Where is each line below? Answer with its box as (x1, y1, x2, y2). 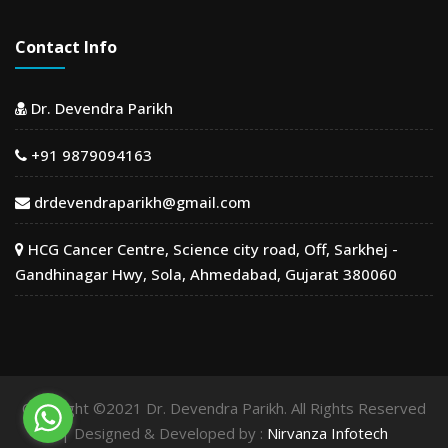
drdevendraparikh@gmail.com (30, 192, 251, 213)
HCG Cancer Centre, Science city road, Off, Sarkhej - (24, 239, 398, 260)
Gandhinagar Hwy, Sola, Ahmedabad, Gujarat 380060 (15, 264, 397, 285)
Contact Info (15, 36, 117, 59)
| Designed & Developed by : (60, 423, 267, 444)
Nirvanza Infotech (266, 423, 388, 444)
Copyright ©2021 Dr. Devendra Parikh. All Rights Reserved (22, 398, 426, 419)
